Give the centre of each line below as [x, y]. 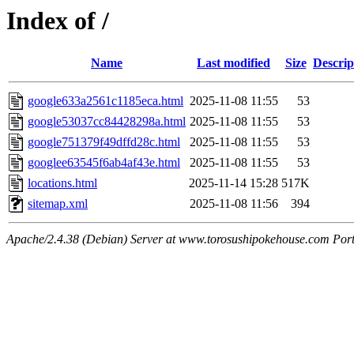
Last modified [233, 63]
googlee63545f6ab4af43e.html [104, 163]
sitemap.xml [58, 204]
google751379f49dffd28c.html [104, 142]
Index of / [58, 21]
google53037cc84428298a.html [107, 122]
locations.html [62, 183]
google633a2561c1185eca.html [105, 101]
